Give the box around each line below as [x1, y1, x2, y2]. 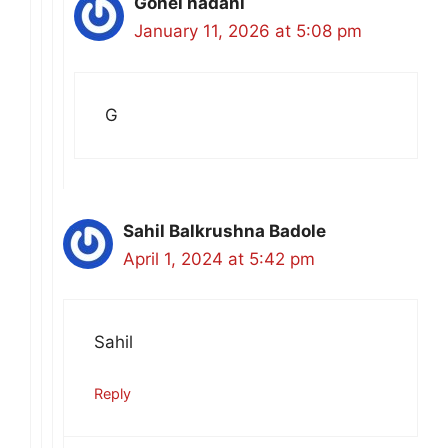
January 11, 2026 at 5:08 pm [134, 21, 362, 42]
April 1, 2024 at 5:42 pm [123, 248, 315, 269]
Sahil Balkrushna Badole [123, 220, 326, 241]
